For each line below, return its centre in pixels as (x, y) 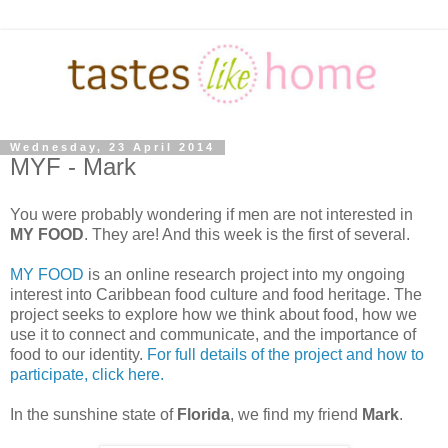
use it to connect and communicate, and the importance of (213, 335)
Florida (203, 415)
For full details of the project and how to (285, 355)
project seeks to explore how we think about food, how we (213, 315)
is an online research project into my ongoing (244, 275)
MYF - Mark (73, 167)
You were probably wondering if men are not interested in (211, 215)
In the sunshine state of (93, 415)
